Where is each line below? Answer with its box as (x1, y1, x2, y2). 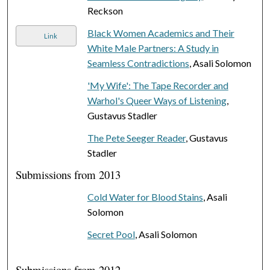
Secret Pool (87, 228, 135, 240)
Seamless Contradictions (87, 57, 189, 69)
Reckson (87, 4, 123, 16)
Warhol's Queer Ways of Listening (87, 94, 227, 106)
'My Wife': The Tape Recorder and (87, 79, 228, 91)
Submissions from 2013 (16, 166, 121, 182)
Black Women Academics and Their (87, 27, 234, 39)
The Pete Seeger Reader (87, 131, 186, 143)
